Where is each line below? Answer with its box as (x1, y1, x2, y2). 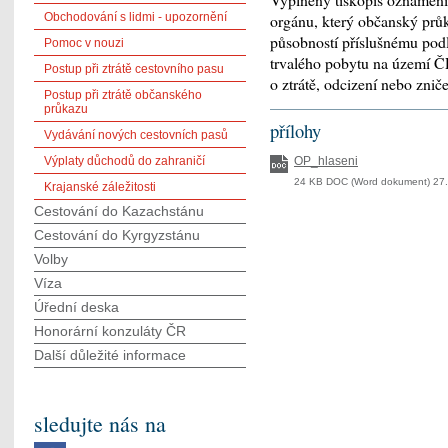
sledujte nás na (34, 409, 166, 438)
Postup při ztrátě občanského (44, 88, 202, 102)
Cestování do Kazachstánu (34, 203, 204, 219)
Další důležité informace (34, 347, 186, 363)
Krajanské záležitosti (44, 180, 156, 194)
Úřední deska (34, 299, 119, 315)
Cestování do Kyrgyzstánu (34, 227, 200, 243)
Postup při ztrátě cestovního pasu (44, 62, 224, 76)
